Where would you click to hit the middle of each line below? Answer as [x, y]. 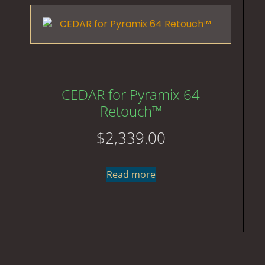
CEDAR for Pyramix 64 [131, 94]
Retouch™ [131, 111]
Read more [131, 174]
